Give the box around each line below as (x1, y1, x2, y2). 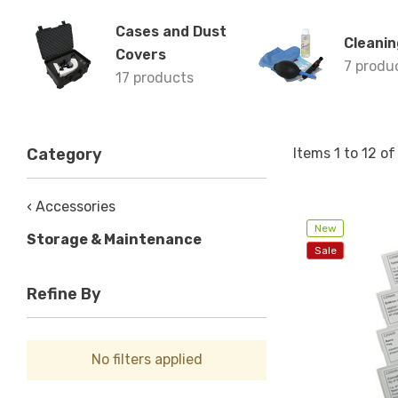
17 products (115, 69, 194, 86)
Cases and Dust (115, 23, 227, 40)
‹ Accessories (27, 198, 115, 215)
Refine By (27, 284, 101, 304)
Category (27, 145, 102, 164)
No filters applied (91, 351, 203, 368)
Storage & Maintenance (27, 231, 202, 248)
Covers (115, 46, 166, 63)
